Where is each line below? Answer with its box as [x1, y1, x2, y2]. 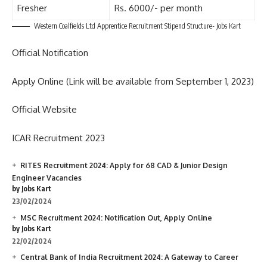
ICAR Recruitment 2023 [12, 132, 105, 144]
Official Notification [12, 47, 88, 58]
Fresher [17, 2, 47, 14]
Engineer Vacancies [12, 173, 82, 182]
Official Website [12, 104, 77, 115]
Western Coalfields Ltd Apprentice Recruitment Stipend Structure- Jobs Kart [34, 21, 241, 30]
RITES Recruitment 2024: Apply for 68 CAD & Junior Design [20, 161, 228, 170]
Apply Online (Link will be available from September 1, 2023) [12, 75, 254, 87]
